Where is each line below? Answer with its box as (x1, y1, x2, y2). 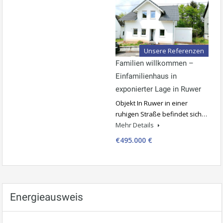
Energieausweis (10, 191, 83, 203)
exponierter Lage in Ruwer (115, 84, 201, 94)
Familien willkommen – (115, 58, 194, 68)
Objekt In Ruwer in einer (115, 98, 188, 108)
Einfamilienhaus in (115, 71, 177, 81)
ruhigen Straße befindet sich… (115, 109, 207, 118)
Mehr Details (115, 120, 155, 129)
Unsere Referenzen (144, 46, 204, 55)
